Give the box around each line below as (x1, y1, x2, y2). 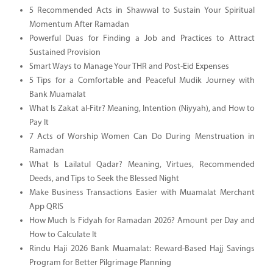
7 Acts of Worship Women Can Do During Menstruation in (29, 132, 255, 141)
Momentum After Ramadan (29, 19, 129, 29)
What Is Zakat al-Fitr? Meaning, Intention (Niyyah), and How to (29, 104, 255, 113)
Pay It (29, 118, 49, 127)
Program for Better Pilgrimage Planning (29, 258, 171, 268)
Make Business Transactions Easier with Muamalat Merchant (29, 188, 255, 197)
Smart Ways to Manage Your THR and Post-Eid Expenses (29, 62, 229, 71)
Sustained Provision (29, 48, 101, 57)
